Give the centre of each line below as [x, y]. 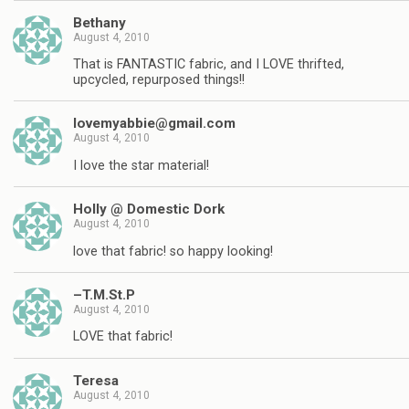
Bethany [100, 22]
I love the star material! [141, 165]
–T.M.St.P [104, 294]
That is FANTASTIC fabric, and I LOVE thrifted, [209, 64]
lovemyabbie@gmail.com [154, 124]
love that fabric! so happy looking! [173, 251]
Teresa [96, 380]
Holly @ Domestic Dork [149, 210]
